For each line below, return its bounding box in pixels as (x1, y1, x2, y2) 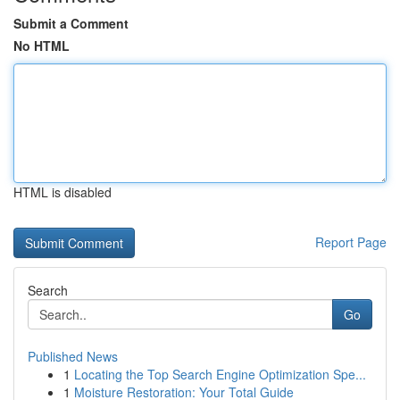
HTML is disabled (13, 183, 112, 201)
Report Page (315, 233, 387, 251)
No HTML (13, 37, 70, 54)
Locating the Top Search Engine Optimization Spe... (74, 365, 366, 383)
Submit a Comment (13, 14, 129, 32)
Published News (28, 347, 118, 365)
